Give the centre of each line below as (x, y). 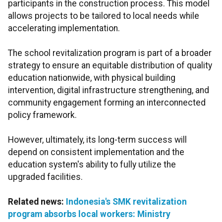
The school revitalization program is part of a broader (110, 53)
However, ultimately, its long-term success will (97, 140)
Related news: (37, 202)
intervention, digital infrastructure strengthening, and (109, 90)
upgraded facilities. (45, 177)
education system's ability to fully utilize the (92, 165)
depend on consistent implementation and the (96, 152)
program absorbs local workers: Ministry (89, 214)
